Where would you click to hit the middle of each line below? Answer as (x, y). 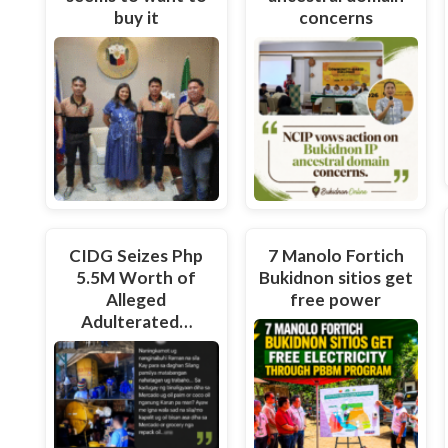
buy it (136, 17)
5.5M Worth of (136, 277)
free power (336, 299)
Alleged (136, 299)
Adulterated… (136, 321)
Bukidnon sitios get (336, 277)
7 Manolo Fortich (336, 255)
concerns (335, 17)
